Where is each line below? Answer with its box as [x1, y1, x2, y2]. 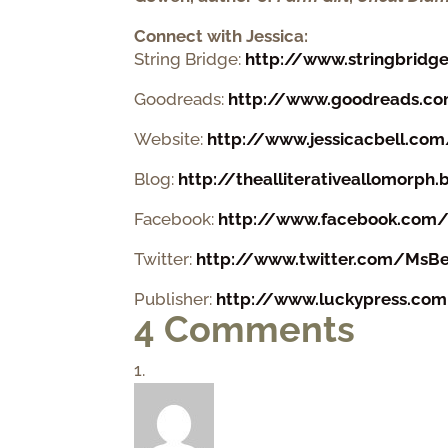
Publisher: [134, 288, 217, 309]
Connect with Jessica [134, 25, 305, 46]
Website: [134, 128, 208, 149]
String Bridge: [134, 48, 246, 69]
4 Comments [134, 307, 356, 350]
